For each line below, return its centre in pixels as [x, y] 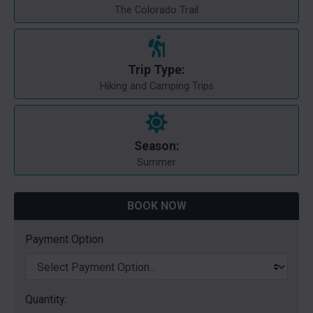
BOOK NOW [156, 206]
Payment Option [64, 239]
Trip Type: [156, 70]
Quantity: [46, 299]
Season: [156, 146]
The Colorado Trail [156, 10]
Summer [156, 162]
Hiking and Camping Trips [156, 86]
